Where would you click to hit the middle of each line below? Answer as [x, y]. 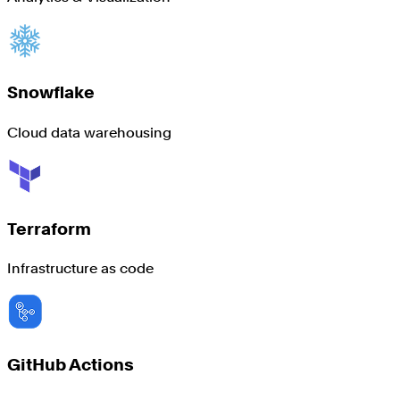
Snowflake [51, 93]
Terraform [49, 229]
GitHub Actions [71, 365]
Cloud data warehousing [89, 132]
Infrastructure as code [80, 269]
